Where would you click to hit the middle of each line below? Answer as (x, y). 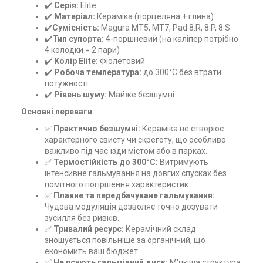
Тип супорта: (78, 38)
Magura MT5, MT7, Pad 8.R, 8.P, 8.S (165, 27)
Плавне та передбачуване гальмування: (134, 195)
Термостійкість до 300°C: (106, 162)
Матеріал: (75, 16)
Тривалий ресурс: (89, 229)
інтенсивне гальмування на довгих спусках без (136, 173)
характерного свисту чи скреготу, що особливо (135, 139)
